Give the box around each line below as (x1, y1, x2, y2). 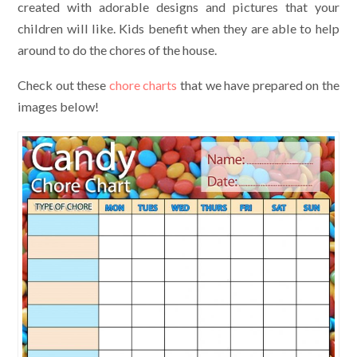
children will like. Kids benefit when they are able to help (18, 20, 339, 36)
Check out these (18, 77, 109, 93)
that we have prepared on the (177, 77, 339, 93)
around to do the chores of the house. (18, 41, 218, 57)
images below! (18, 99, 100, 115)
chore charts (108, 77, 178, 93)
